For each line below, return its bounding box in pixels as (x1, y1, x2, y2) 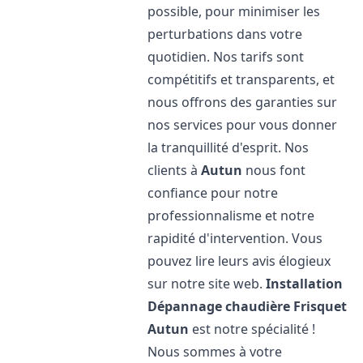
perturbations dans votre (147, 25, 303, 43)
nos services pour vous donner (147, 116, 338, 134)
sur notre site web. (147, 275, 267, 293)
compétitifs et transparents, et (147, 70, 335, 88)
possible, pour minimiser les (147, 2, 321, 20)
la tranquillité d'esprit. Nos (147, 139, 310, 156)
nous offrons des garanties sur (147, 93, 338, 111)
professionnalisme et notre (147, 207, 315, 224)
